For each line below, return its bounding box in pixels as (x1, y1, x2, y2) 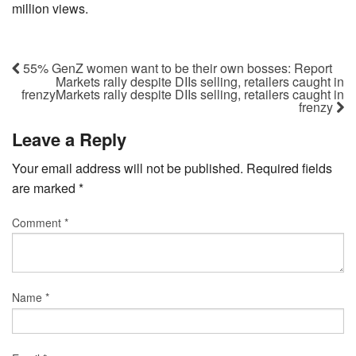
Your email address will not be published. (12, 158, 243, 177)
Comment (12, 214, 64, 230)
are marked (12, 178, 79, 197)
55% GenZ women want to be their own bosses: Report (20, 59, 332, 78)
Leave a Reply (12, 126, 126, 152)
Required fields (246, 158, 332, 177)
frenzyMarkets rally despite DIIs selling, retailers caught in (21, 85, 344, 104)
